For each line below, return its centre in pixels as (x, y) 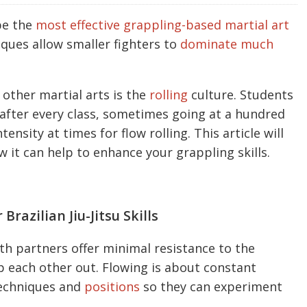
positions (112, 287)
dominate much (227, 44)
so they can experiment (211, 287)
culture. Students (241, 95)
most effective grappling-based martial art (161, 25)
